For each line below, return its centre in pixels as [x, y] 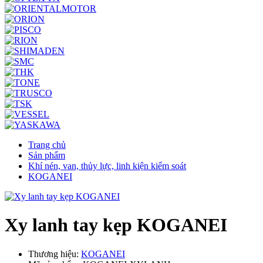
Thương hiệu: [55, 254]
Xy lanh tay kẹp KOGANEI [116, 225]
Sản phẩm [47, 155]
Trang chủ [47, 144]
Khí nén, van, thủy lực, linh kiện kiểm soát [107, 166]
